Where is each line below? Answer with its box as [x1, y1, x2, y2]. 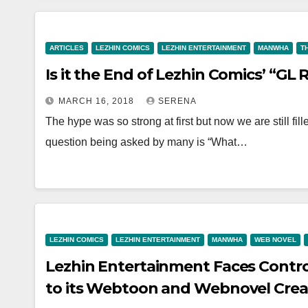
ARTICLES [49, 44, 84, 52]
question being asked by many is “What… [45, 136, 247, 148]
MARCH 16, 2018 [58, 96, 137, 106]
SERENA [158, 96, 197, 106]
